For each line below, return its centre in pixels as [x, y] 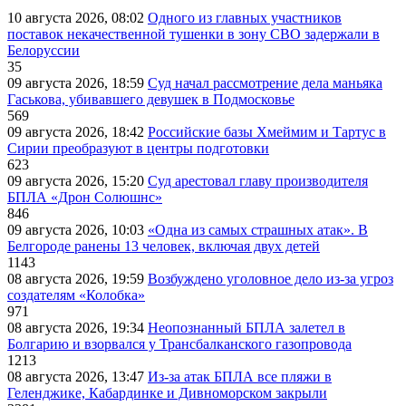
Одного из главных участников [245, 18]
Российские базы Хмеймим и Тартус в [267, 132]
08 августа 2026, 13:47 [77, 377]
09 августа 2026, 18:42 [77, 132]
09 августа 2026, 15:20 [77, 181]
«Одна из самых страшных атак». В [258, 230]
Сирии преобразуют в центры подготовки [138, 149]
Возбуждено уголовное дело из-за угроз [271, 279]
